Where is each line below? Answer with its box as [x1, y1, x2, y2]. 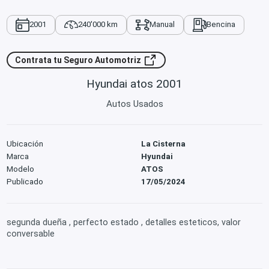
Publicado [7, 177, 44, 186]
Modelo [7, 164, 35, 174]
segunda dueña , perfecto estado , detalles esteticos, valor [7, 217, 241, 228]
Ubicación [7, 139, 44, 148]
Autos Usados [106, 98, 163, 110]
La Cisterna [141, 139, 186, 148]
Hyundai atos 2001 [86, 76, 183, 91]
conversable [7, 229, 55, 239]
